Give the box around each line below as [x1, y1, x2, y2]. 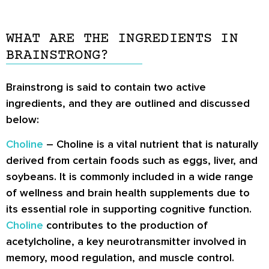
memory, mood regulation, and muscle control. [6, 251, 234, 265]
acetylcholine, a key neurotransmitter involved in [6, 235, 246, 249]
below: [6, 112, 39, 126]
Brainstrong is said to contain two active [6, 80, 206, 94]
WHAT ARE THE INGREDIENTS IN [6, 30, 238, 47]
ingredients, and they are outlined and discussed [6, 96, 250, 110]
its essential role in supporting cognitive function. [6, 202, 252, 216]
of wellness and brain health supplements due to [6, 186, 250, 200]
